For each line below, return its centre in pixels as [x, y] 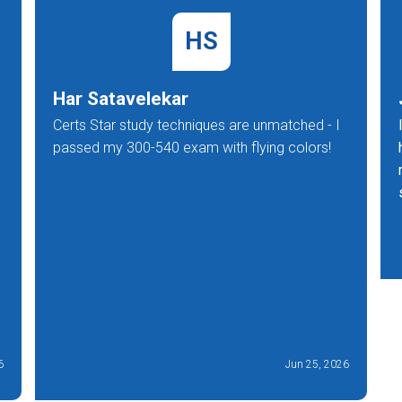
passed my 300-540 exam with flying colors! [192, 147]
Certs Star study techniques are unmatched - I [197, 125]
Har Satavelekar [121, 98]
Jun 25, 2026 [317, 364]
